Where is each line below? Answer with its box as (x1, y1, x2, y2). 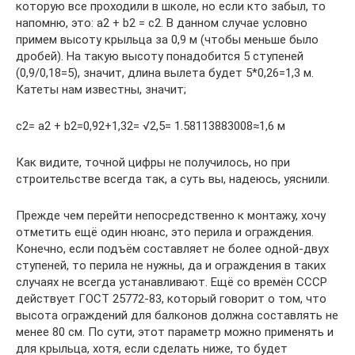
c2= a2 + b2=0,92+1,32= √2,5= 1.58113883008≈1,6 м (16, 119, 285, 133)
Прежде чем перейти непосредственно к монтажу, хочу (16, 208, 326, 223)
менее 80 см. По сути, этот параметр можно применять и (16, 325, 334, 339)
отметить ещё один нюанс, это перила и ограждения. (16, 225, 314, 239)
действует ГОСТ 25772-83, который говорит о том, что (16, 292, 326, 306)
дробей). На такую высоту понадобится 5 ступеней (16, 49, 303, 63)
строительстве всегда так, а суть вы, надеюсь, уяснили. (16, 172, 330, 186)
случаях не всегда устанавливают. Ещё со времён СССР (16, 275, 327, 289)
